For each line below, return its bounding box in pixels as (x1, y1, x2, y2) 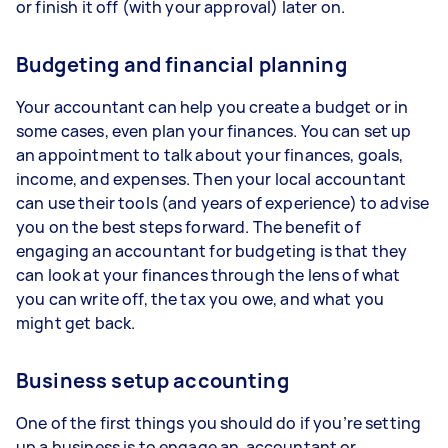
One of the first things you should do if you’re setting (16, 412, 422, 434)
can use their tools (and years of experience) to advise (16, 192, 430, 214)
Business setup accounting (16, 367, 289, 394)
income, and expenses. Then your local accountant (16, 168, 407, 190)
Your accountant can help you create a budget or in (16, 96, 409, 118)
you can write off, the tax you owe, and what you (16, 288, 385, 310)
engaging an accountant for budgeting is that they (16, 240, 408, 262)
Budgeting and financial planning (16, 51, 347, 78)
